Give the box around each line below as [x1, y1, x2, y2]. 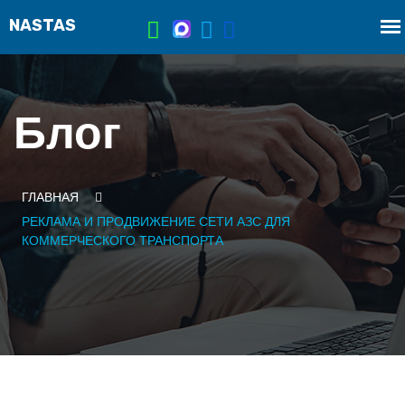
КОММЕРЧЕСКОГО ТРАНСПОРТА [22, 233, 223, 248]
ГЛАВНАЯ [22, 190, 79, 204]
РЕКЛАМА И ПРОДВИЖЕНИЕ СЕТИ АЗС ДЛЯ [22, 214, 290, 229]
